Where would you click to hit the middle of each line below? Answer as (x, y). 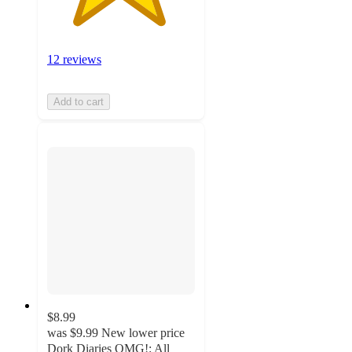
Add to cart (79, 102)
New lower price (143, 332)
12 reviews (74, 60)
